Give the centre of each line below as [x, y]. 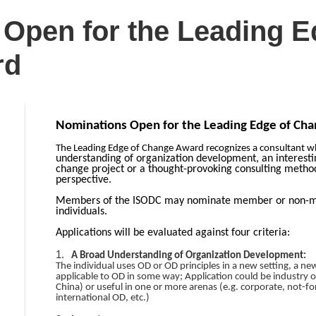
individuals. [81, 212]
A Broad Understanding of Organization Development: [189, 256]
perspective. [86, 180]
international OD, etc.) [103, 298]
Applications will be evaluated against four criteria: [174, 233]
